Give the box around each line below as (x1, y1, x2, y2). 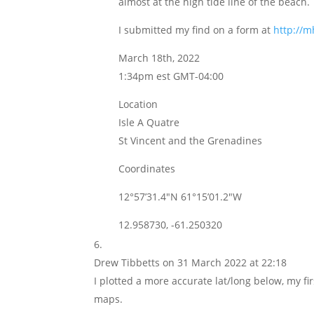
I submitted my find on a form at (118, 23, 274, 36)
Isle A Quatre (118, 116, 180, 129)
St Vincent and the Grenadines (118, 134, 263, 147)
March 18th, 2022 (118, 51, 200, 64)
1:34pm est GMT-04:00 (118, 69, 224, 83)
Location (118, 97, 158, 111)
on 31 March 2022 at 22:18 (163, 256, 287, 269)
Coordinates (118, 162, 176, 175)
